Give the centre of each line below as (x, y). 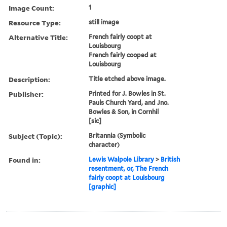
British (171, 159)
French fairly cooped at (123, 55)
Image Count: (31, 8)
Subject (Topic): (35, 136)
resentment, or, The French (129, 168)
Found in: (25, 160)
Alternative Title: (38, 37)
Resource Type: (35, 22)
